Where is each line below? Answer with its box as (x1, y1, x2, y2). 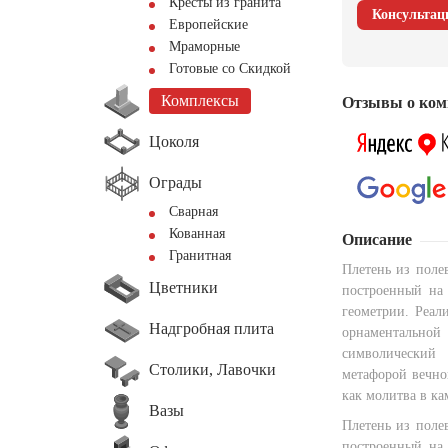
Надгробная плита (149, 319, 274, 337)
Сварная (169, 204, 218, 219)
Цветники (149, 278, 218, 296)
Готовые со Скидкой (169, 61, 291, 76)
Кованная (169, 226, 225, 241)
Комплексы (161, 92, 239, 109)
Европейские (169, 17, 248, 32)
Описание (342, 231, 412, 249)
